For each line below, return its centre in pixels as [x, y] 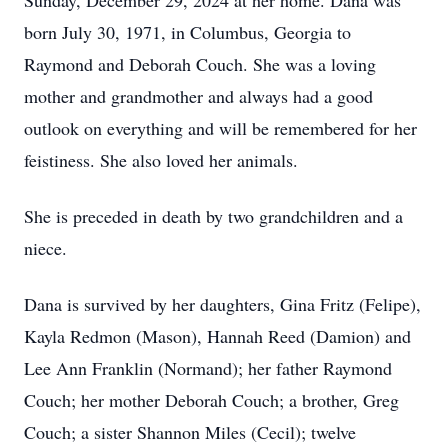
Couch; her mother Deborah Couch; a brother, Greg [211, 400]
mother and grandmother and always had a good [198, 96]
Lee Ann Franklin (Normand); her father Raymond [208, 368]
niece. [45, 248]
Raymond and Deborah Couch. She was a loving [200, 64]
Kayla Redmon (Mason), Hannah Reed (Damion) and [217, 336]
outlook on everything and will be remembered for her [220, 128]
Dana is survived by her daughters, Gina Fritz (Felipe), [222, 304]
